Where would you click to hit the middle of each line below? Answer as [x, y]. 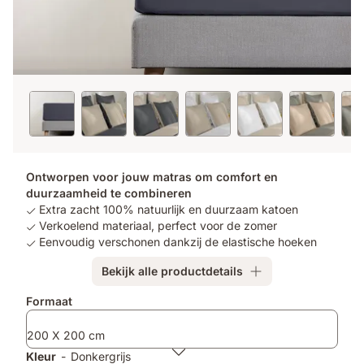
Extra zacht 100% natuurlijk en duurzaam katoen [169, 209]
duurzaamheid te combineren [109, 193]
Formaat [49, 301]
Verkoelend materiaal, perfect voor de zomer [158, 225]
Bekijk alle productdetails [172, 271]
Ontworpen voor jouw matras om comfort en [152, 177]
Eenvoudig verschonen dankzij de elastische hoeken [178, 242]
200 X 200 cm [66, 335]
